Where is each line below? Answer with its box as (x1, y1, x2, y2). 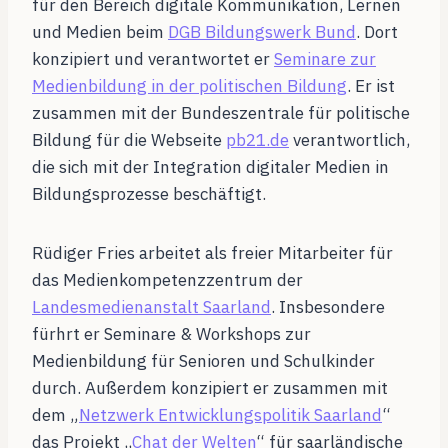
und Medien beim (32, 21, 168, 44)
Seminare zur (274, 48, 376, 71)
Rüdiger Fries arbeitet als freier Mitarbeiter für (32, 242, 393, 265)
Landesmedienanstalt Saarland (32, 296, 271, 319)
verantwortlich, (289, 129, 410, 152)
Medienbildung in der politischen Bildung (32, 75, 347, 98)
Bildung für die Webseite (32, 129, 226, 152)
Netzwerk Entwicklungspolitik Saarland (79, 404, 382, 427)
